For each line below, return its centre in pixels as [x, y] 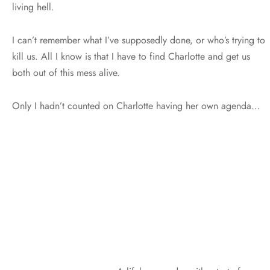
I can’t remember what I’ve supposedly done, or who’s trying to [139, 40]
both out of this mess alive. [66, 72]
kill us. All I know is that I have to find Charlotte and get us [131, 56]
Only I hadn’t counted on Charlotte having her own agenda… [136, 105]
